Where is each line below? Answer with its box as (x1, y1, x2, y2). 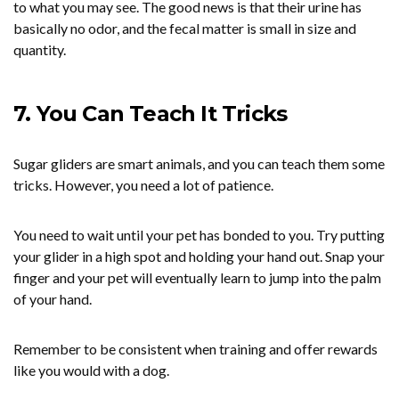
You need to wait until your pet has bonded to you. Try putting (13, 226, 385, 244)
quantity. (13, 41, 66, 59)
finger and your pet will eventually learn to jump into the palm (13, 269, 381, 287)
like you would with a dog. (13, 362, 169, 379)
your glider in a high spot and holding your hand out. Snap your (13, 248, 385, 265)
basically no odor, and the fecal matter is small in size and (13, 20, 356, 37)
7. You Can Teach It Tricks (13, 101, 288, 127)
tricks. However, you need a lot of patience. (13, 176, 273, 194)
